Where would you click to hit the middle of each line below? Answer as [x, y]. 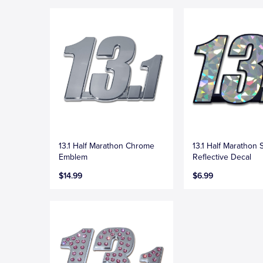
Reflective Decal [222, 157]
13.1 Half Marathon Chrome [107, 146]
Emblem [73, 157]
